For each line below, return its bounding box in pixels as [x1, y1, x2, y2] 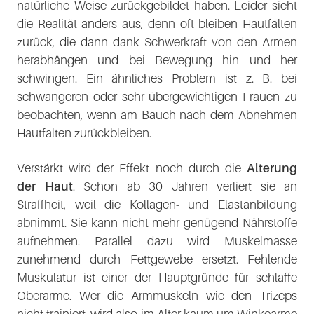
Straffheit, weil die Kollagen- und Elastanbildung [17, 197, 297, 212]
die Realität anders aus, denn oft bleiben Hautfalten [17, 16, 297, 31]
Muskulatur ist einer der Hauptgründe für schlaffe [17, 270, 297, 285]
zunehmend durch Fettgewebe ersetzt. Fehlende [17, 252, 297, 266]
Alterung [247, 161, 297, 175]
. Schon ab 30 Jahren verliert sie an [72, 179, 297, 193]
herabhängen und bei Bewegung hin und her [17, 53, 297, 67]
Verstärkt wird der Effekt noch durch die [17, 161, 247, 175]
